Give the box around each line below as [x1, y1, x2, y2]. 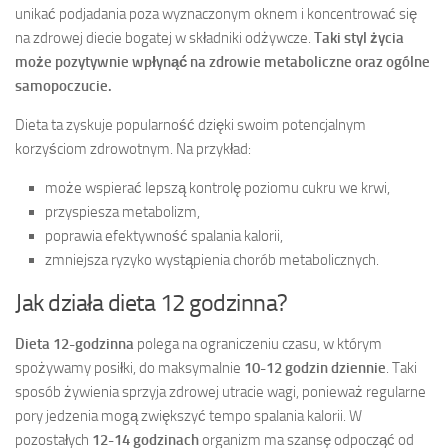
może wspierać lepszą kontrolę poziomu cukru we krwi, [45, 178, 390, 197]
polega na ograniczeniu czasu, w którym [134, 334, 382, 353]
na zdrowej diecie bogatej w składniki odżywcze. [15, 28, 314, 47]
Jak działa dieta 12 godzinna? [15, 287, 288, 317]
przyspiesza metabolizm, [45, 202, 200, 221]
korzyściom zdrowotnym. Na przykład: [15, 139, 251, 158]
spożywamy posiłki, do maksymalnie [15, 358, 244, 377]
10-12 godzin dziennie [244, 358, 386, 377]
